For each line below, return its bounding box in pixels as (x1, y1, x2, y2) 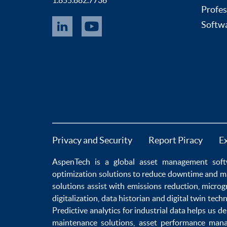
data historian (101, 193, 150, 203)
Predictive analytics (52, 205, 121, 215)
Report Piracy (148, 134, 203, 145)
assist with (85, 181, 128, 191)
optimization (52, 169, 97, 178)
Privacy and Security (52, 134, 133, 145)
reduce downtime (142, 169, 203, 178)
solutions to (97, 169, 142, 178)
